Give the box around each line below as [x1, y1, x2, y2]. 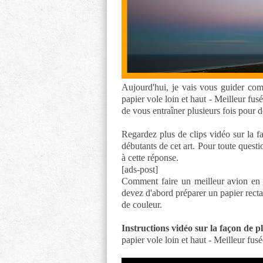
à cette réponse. [122, 152, 178, 163]
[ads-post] [122, 164, 158, 174]
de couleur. [122, 199, 162, 210]
